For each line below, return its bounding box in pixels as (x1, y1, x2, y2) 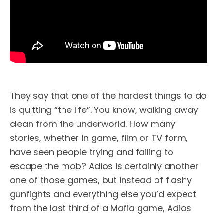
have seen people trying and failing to (10, 145, 173, 158)
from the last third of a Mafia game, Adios (10, 201, 191, 214)
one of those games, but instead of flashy (10, 173, 192, 186)
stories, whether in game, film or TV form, (10, 131, 188, 144)
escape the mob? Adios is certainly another (10, 159, 199, 172)
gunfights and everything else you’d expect (10, 187, 196, 200)
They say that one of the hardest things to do (10, 89, 207, 102)
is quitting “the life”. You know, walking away (10, 103, 198, 116)
